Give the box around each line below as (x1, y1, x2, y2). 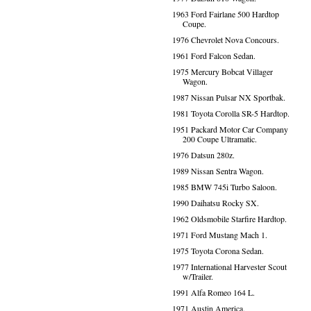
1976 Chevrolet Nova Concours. (171, 34, 279, 45)
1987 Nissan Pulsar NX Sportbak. (171, 92, 285, 103)
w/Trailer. (182, 271, 213, 282)
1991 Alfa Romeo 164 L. (171, 287, 255, 298)
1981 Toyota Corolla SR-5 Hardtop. (171, 108, 289, 119)
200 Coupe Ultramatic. (182, 133, 257, 144)
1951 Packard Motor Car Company (171, 124, 288, 135)
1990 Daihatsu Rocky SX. (171, 197, 259, 208)
